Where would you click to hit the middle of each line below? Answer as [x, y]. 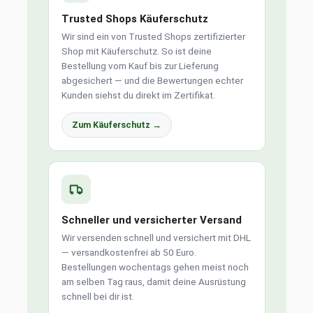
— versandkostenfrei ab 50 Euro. [129, 252]
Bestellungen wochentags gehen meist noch [155, 267]
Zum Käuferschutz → [116, 125]
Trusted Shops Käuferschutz [134, 19]
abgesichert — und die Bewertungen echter [152, 80]
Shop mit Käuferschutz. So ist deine [136, 51]
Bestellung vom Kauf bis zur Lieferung [140, 66]
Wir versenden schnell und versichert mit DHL [156, 238]
